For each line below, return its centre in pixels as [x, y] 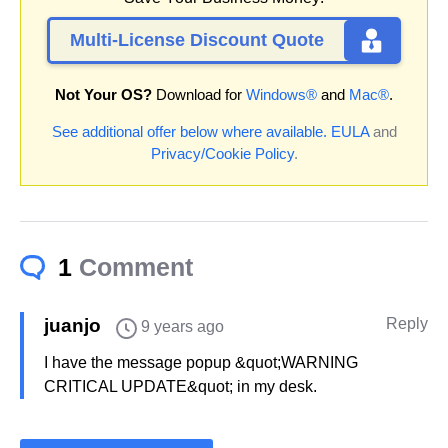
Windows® [281, 94]
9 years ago [182, 326]
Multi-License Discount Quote [197, 39]
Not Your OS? [103, 94]
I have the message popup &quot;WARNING [201, 362]
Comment [135, 266]
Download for [199, 94]
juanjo [75, 325]
